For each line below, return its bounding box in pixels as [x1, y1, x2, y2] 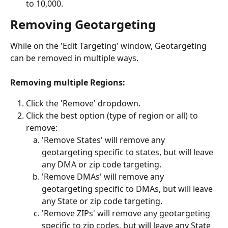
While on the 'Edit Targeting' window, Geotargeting [10, 40, 209, 51]
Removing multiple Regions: [10, 77, 125, 89]
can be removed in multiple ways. [10, 52, 138, 64]
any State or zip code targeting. [42, 195, 162, 207]
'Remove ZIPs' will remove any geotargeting [42, 208, 212, 219]
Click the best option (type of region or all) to [26, 110, 200, 122]
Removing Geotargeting [10, 15, 156, 33]
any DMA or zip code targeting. [42, 159, 161, 170]
